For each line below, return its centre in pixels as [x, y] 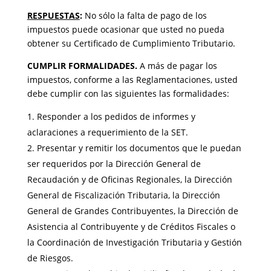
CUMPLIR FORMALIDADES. [83, 66]
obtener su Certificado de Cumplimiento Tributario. [131, 43]
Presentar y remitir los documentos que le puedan [139, 148]
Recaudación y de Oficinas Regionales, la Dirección [129, 179]
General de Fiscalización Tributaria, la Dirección [123, 195]
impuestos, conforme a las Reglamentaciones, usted [132, 80]
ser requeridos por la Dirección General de [114, 164]
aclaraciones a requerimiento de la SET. [107, 132]
